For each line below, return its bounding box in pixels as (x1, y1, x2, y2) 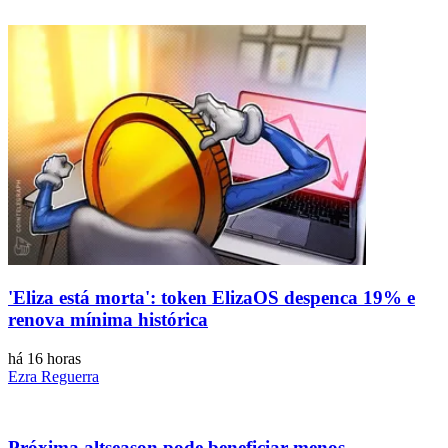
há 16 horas (8, 349, 81, 367)
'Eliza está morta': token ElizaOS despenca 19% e (8, 287, 415, 309)
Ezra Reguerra (8, 367, 99, 385)
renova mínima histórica (8, 309, 208, 331)
